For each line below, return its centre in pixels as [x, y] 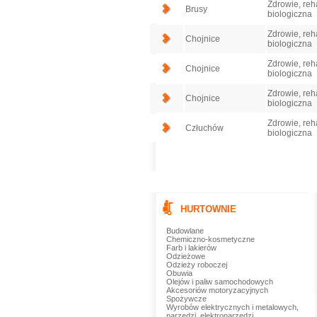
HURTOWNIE [208, 209]
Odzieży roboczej [196, 265]
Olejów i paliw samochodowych [219, 282]
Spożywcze [186, 299]
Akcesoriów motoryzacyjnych [217, 290]
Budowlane [185, 231]
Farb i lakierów [191, 248]
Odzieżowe [185, 256]
